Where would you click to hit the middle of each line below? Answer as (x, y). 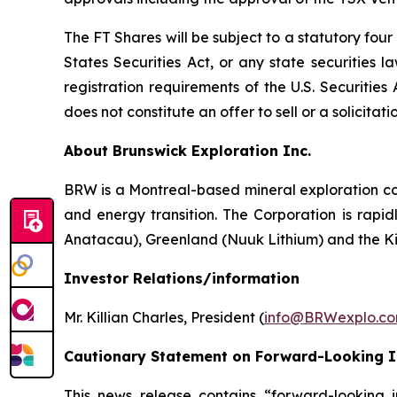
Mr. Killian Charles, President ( (164, 317)
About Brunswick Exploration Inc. (190, 150)
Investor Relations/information (182, 278)
